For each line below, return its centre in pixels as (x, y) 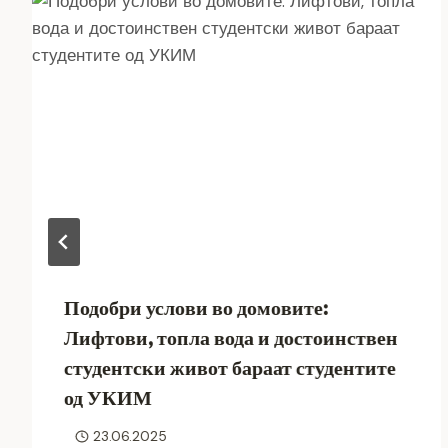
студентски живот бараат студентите (230, 367)
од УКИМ (108, 397)
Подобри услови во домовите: (196, 307)
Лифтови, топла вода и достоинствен (231, 337)
